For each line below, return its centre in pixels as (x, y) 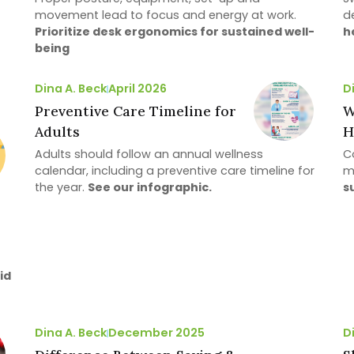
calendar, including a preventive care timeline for (175, 171)
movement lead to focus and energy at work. (166, 15)
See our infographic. (150, 188)
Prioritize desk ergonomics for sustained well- (175, 32)
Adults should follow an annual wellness (149, 154)
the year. (61, 188)
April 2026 (137, 89)
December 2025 (156, 333)
